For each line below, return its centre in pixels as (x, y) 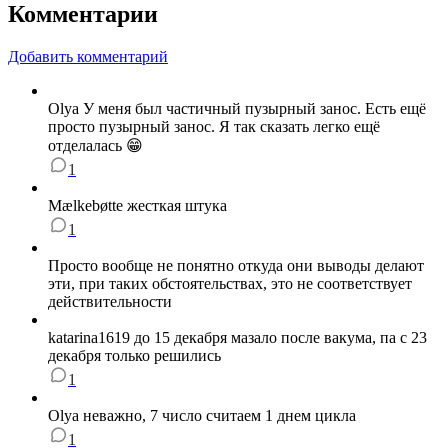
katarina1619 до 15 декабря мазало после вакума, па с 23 (237, 338)
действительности (110, 302)
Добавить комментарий (88, 57)
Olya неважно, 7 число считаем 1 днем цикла (202, 416)
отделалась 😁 (95, 146)
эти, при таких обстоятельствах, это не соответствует (230, 284)
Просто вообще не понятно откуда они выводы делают (236, 266)
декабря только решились (134, 356)
